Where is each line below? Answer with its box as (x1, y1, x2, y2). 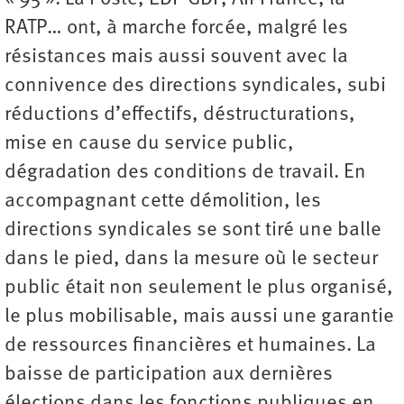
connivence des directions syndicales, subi (5, 75, 386, 96)
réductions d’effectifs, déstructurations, (5, 104, 355, 125)
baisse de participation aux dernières (5, 363, 333, 385)
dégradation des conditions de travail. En (5, 161, 366, 183)
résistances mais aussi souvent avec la (5, 46, 348, 68)
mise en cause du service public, (5, 133, 294, 154)
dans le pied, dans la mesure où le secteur (5, 248, 378, 270)
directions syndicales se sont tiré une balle (5, 219, 381, 241)
